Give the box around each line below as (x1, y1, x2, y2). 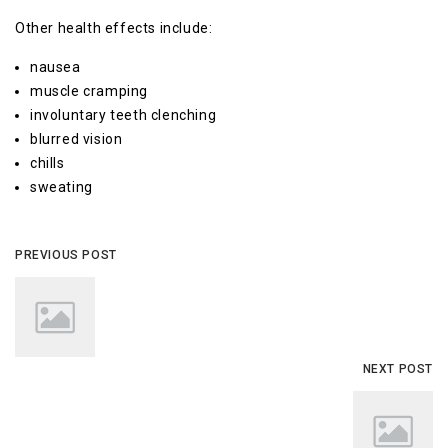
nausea (30, 59, 81, 75)
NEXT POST (362, 362, 433, 376)
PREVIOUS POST (15, 248, 117, 262)
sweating (30, 179, 93, 195)
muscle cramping (30, 83, 148, 99)
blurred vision (30, 131, 123, 147)
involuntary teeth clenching (30, 107, 217, 123)
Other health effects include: (15, 20, 213, 36)
